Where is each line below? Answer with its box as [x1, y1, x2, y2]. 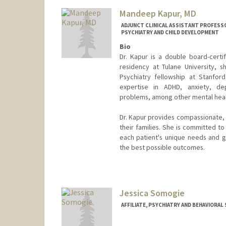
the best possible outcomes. [119, 143, 205, 152]
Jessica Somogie [119, 187, 185, 199]
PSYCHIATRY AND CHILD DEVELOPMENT [121, 28, 219, 36]
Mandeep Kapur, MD [119, 7, 196, 19]
